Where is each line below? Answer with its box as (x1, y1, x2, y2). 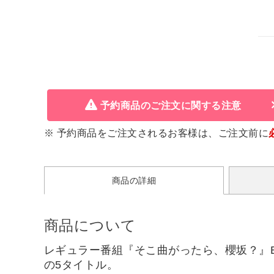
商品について (44, 217, 136, 234)
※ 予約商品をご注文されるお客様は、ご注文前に (44, 127, 269, 138)
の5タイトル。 (44, 258, 119, 271)
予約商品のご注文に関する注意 (100, 100, 242, 111)
